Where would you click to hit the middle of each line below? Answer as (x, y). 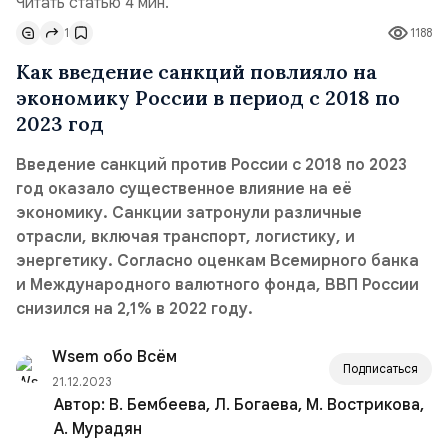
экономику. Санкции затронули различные (189, 213)
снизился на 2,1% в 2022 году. (134, 309)
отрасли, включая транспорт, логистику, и (185, 237)
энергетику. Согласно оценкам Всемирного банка (217, 261)
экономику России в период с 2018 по (208, 97)
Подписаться (380, 368)
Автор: (81, 405)
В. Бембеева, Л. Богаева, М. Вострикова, (218, 405)
